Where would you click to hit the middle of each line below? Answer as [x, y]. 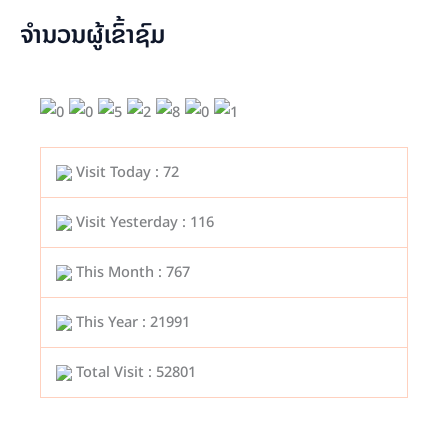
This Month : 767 [130, 271]
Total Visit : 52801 [133, 371]
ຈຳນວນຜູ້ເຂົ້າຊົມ [92, 33]
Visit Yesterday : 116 [142, 221]
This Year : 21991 [130, 321]
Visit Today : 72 [125, 171]
